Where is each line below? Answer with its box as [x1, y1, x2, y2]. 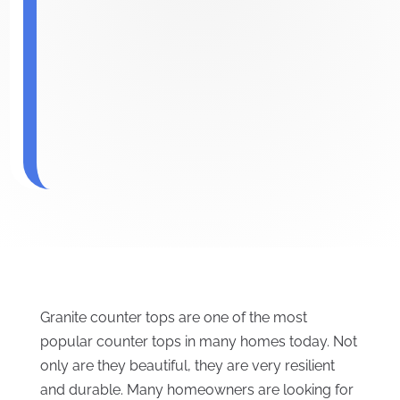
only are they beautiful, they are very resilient [39, 357, 335, 375]
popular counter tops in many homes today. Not [39, 333, 357, 351]
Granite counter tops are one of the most [39, 309, 307, 327]
